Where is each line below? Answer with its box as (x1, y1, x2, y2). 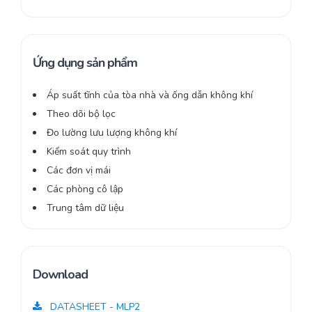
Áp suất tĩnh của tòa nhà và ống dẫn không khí (47, 88, 253, 102)
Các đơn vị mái (47, 163, 111, 177)
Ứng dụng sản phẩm (33, 54, 137, 71)
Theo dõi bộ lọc (47, 107, 116, 120)
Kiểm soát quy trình (47, 144, 131, 158)
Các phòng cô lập (47, 182, 123, 196)
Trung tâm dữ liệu (47, 201, 124, 214)
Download (33, 265, 88, 283)
